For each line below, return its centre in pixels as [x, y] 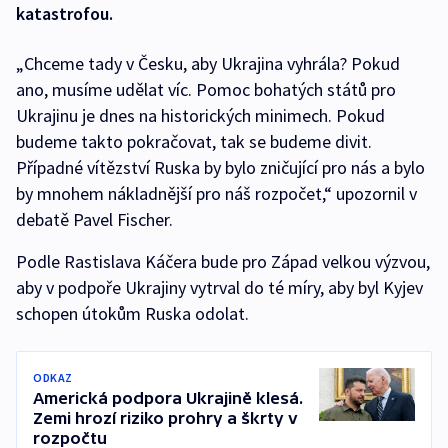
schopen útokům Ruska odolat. [132, 313]
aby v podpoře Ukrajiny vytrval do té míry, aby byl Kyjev [219, 287]
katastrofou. [64, 13]
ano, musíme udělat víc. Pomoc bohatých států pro [206, 89]
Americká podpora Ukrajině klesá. [168, 398]
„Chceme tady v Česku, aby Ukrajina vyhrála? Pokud [208, 63]
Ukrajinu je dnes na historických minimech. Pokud [200, 115]
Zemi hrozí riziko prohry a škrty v [165, 418]
